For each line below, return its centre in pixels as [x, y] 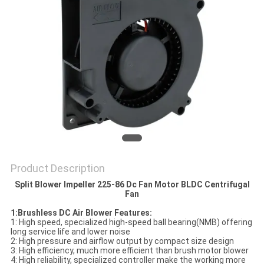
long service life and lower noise [70, 232]
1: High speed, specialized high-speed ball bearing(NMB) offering [131, 222]
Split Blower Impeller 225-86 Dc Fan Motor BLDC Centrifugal [132, 185]
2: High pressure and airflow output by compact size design [122, 241]
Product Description [57, 169]
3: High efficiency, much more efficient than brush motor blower [129, 251]
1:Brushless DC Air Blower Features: [81, 213]
